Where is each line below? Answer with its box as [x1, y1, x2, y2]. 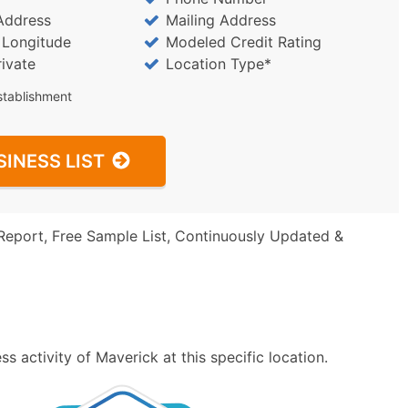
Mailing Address [165, 11, 276, 29]
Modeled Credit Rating [165, 33, 321, 51]
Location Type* [165, 55, 271, 73]
